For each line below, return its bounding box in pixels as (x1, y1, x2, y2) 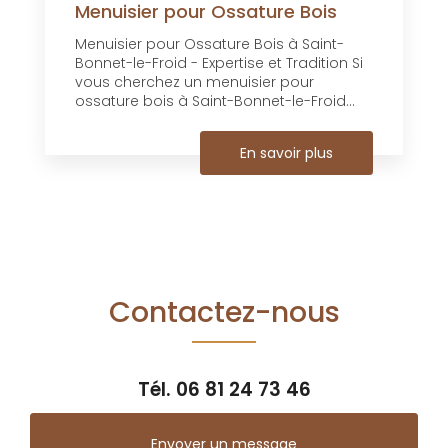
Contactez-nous (108, 291, 340, 332)
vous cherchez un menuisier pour (75, 71, 314, 92)
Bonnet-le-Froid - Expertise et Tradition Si (75, 52, 363, 73)
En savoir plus (240, 142, 333, 163)
